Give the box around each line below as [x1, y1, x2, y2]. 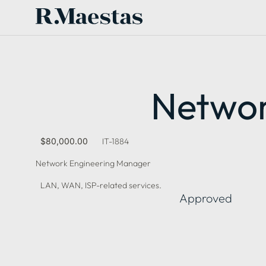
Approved [179, 191, 232, 205]
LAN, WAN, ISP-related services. [40, 180, 161, 191]
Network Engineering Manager [36, 158, 151, 169]
